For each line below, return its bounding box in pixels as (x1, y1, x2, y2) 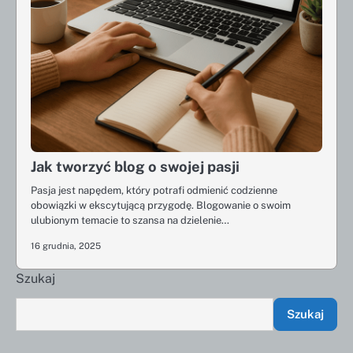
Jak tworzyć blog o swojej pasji (31, 158, 240, 175)
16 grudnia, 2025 (31, 240, 101, 251)
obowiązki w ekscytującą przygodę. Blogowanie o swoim (31, 199, 291, 211)
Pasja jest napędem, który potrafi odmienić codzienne (31, 184, 277, 196)
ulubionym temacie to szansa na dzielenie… (31, 214, 229, 226)
